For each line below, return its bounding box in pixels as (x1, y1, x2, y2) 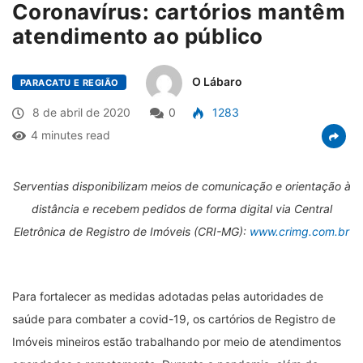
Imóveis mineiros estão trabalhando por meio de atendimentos (12, 334, 341, 348)
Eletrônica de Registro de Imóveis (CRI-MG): (14, 224, 250, 238)
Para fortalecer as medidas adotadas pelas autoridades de (12, 288, 323, 303)
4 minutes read (31, 127, 110, 142)
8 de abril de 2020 (29, 105, 130, 119)
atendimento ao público (12, 23, 263, 49)
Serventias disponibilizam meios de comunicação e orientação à (12, 178, 351, 193)
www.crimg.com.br (250, 224, 349, 238)
